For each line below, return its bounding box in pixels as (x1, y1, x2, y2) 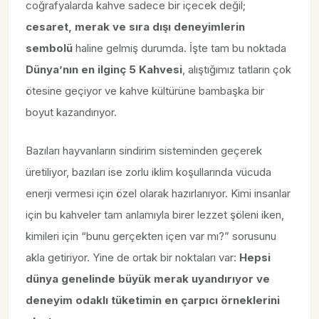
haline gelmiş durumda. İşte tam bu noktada (73, 41, 286, 55)
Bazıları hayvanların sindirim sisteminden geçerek (26, 143, 262, 157)
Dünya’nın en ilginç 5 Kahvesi (26, 62, 182, 76)
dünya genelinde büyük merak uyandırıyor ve (26, 271, 270, 286)
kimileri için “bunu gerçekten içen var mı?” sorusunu (26, 229, 276, 243)
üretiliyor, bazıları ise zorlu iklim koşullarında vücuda (26, 164, 271, 179)
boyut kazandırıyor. (26, 105, 117, 119)
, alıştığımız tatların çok (182, 62, 291, 76)
